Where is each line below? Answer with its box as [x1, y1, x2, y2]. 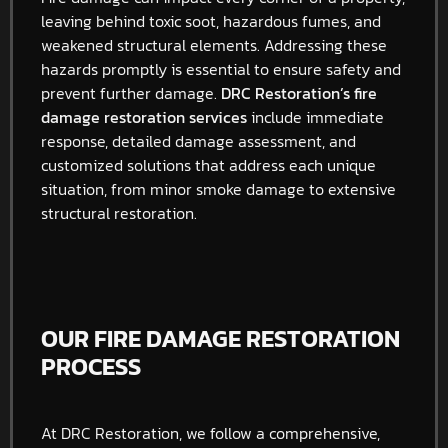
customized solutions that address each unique [41, 152, 376, 177]
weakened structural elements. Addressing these [41, 32, 387, 57]
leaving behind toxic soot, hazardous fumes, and [41, 8, 381, 33]
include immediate [247, 104, 384, 129]
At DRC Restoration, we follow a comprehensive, [41, 420, 380, 445]
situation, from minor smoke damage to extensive [41, 176, 396, 201]
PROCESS [41, 348, 141, 384]
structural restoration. [41, 200, 197, 225]
